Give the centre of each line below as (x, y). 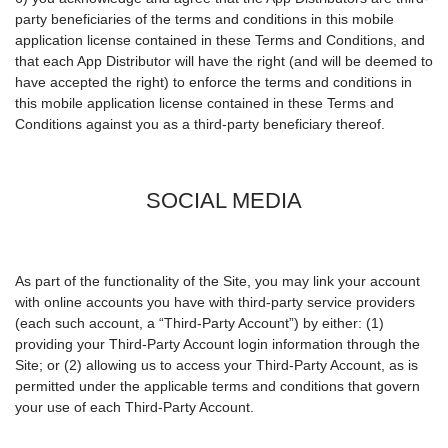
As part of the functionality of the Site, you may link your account (217, 281)
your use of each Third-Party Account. (134, 407)
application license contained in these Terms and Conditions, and (220, 40)
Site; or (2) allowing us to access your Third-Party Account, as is (216, 365)
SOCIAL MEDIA (224, 201)
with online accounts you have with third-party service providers (215, 302)
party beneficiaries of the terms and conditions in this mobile (204, 19)
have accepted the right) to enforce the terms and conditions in (213, 82)
